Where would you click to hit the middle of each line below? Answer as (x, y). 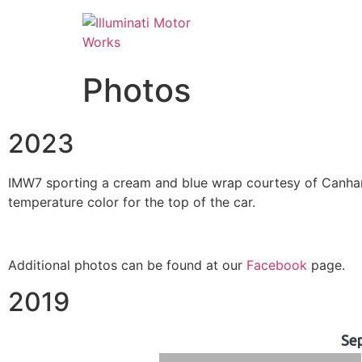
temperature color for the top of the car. (132, 202)
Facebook (277, 265)
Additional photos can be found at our (127, 265)
